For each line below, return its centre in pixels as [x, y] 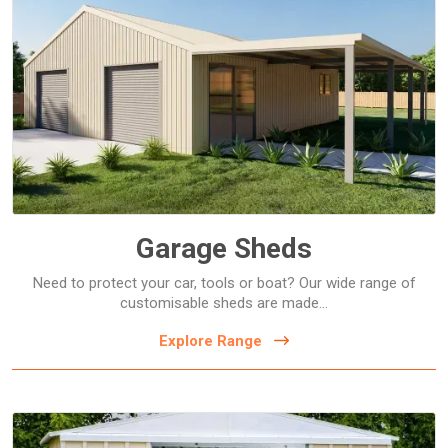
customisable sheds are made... [224, 302]
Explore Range [210, 340]
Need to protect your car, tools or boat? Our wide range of [224, 282]
